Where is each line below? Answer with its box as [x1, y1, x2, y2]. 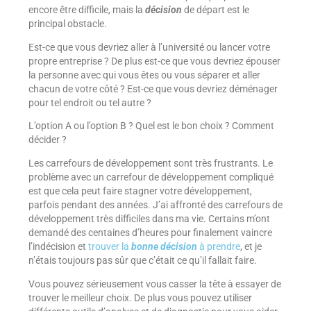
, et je [239, 241, 262, 252]
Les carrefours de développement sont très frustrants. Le [28, 158, 273, 169]
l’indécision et [28, 241, 88, 252]
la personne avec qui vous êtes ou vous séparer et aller [28, 69, 260, 81]
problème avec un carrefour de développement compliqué [28, 171, 274, 183]
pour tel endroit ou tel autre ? [28, 96, 151, 108]
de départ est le [183, 4, 249, 16]
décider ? [28, 134, 67, 146]
